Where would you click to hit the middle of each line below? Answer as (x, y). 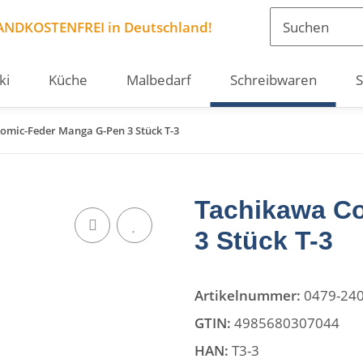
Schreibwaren (273, 80)
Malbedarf (158, 80)
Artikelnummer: (249, 295)
